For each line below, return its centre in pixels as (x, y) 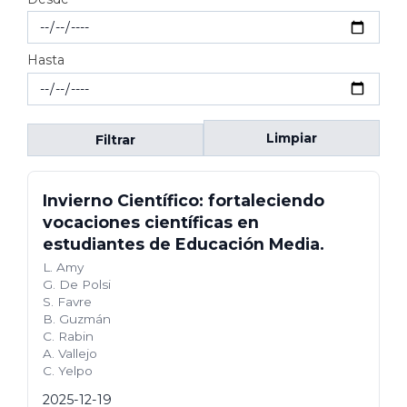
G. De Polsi (77, 284)
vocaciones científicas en (151, 222)
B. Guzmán (77, 318)
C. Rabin (68, 336)
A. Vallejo (70, 353)
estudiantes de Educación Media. (184, 243)
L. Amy (63, 267)
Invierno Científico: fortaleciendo (184, 200)
